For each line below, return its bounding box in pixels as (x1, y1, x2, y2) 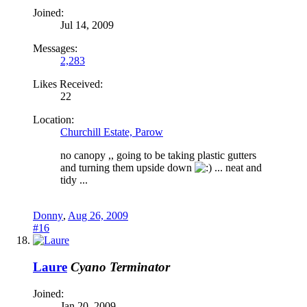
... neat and (212, 162, 262, 174)
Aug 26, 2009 (68, 210, 128, 222)
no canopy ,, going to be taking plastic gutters (60, 149, 256, 162)
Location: (33, 114, 74, 126)
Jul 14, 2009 (60, 19, 114, 32)
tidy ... (60, 174, 88, 186)
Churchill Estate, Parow (60, 126, 163, 138)
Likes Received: (33, 78, 103, 90)
